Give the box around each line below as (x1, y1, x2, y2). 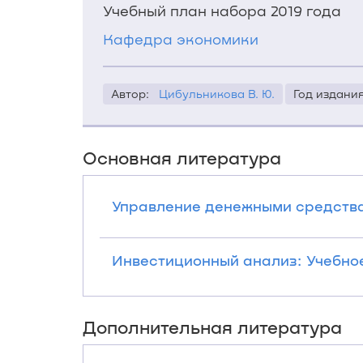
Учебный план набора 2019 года (103, 2, 341, 19)
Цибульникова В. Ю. (159, 87, 275, 100)
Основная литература (83, 147, 281, 168)
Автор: (111, 87, 159, 100)
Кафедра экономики (103, 30, 258, 48)
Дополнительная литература (83, 316, 342, 337)
